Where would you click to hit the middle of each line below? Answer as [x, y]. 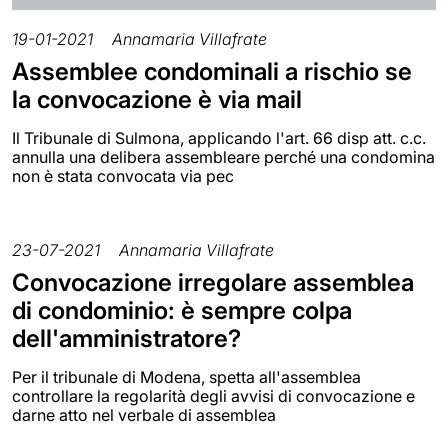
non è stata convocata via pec [123, 176]
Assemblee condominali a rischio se [212, 72]
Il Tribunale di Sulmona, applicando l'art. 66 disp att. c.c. [219, 138]
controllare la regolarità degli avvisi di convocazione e [213, 396]
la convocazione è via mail [157, 100]
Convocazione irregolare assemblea [213, 283]
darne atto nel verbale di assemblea [144, 415]
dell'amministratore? [126, 339]
